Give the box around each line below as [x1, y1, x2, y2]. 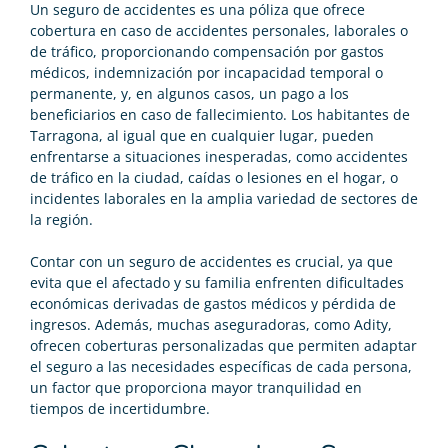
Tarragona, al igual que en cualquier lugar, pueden [30, 125, 374, 145]
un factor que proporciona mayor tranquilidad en [30, 377, 362, 397]
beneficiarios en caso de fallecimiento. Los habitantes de [30, 104, 410, 124]
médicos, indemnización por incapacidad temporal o [30, 62, 383, 82]
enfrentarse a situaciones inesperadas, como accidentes [30, 146, 408, 166]
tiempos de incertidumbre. [30, 398, 210, 418]
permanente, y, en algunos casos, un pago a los [30, 83, 349, 103]
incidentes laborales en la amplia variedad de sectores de [30, 188, 418, 208]
